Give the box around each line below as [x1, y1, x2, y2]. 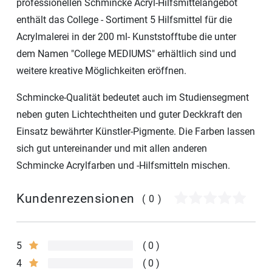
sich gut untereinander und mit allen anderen [16, 142, 207, 154]
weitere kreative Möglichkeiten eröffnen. [16, 64, 186, 76]
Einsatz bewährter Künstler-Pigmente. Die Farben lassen [16, 125, 255, 137]
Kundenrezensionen [16, 191, 135, 206]
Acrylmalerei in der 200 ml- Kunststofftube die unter [16, 30, 236, 42]
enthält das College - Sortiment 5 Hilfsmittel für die [16, 13, 232, 25]
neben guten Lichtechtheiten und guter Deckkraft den [16, 108, 242, 120]
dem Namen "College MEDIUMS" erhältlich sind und [16, 47, 236, 59]
